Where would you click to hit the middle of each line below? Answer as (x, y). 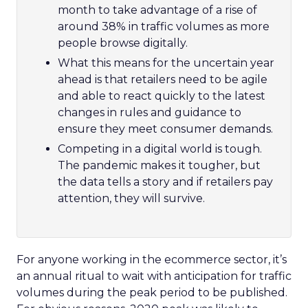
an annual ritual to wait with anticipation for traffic (154, 276)
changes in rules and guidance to (150, 112)
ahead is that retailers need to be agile (163, 79)
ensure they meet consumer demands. (165, 129)
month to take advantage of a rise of (157, 10)
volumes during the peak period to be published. (152, 293)
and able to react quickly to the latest (162, 96)
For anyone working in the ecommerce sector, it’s (152, 260)
